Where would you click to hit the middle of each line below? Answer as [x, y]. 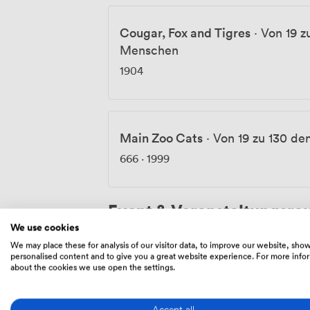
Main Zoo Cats [161, 137]
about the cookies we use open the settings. [93, 266]
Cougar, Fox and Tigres [185, 32]
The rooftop [153, 260]
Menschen [149, 49]
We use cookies [45, 227]
